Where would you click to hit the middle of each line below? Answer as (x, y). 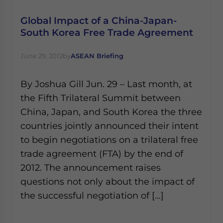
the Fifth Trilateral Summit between (101, 98)
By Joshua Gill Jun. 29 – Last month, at (106, 84)
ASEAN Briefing (97, 56)
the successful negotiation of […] (92, 195)
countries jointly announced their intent (110, 126)
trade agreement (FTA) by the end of (102, 154)
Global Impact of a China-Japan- (99, 20)
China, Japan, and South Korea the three (111, 112)
